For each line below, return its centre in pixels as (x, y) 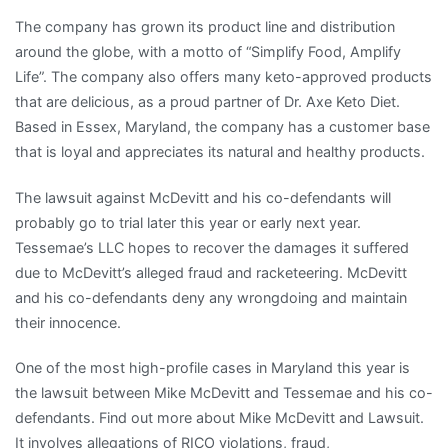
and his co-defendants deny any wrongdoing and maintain (211, 297)
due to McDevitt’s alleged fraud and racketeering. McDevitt (211, 272)
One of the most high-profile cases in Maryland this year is (212, 367)
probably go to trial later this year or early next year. (188, 222)
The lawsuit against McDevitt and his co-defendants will (203, 197)
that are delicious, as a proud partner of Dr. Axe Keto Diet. (207, 102)
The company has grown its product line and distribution (205, 27)
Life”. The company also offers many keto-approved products (223, 77)
